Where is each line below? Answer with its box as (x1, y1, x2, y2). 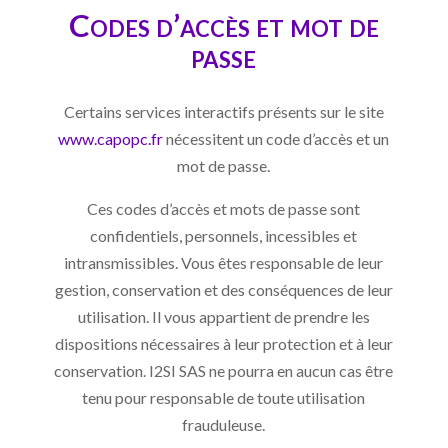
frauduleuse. (182, 414, 266, 434)
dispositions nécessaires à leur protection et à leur (54, 333, 393, 353)
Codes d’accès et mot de (68, 5, 379, 44)
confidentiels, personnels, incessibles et (90, 225, 358, 245)
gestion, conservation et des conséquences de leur (54, 279, 393, 299)
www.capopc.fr (58, 128, 164, 148)
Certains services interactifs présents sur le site (63, 101, 384, 121)
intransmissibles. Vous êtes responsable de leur (64, 252, 384, 272)
